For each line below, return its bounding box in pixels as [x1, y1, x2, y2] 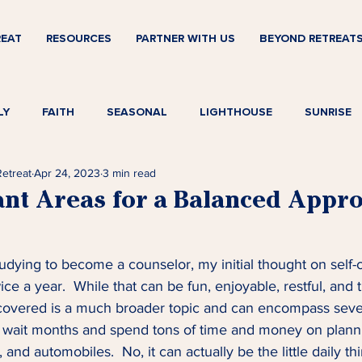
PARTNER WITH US [136, 32, 235, 45]
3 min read [103, 166, 156, 179]
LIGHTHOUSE [200, 104, 272, 119]
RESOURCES [46, 32, 112, 45]
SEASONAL [107, 104, 167, 119]
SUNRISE [305, 104, 351, 119]
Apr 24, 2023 [34, 166, 100, 179]
